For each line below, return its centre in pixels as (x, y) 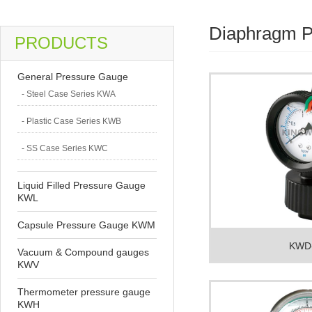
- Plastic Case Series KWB (71, 121)
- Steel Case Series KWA (69, 94)
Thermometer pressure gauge (84, 292)
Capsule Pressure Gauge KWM (86, 225)
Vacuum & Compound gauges (83, 252)
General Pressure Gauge (73, 77)
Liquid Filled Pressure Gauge (81, 185)
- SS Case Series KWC (65, 148)
